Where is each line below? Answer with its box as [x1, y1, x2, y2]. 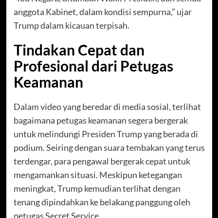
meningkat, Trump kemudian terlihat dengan [13, 183, 181, 194]
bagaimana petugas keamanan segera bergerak [13, 115, 188, 126]
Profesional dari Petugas [13, 57, 173, 75]
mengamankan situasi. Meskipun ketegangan [13, 169, 182, 181]
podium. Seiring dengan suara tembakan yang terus [13, 142, 205, 153]
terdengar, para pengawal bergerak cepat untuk [13, 156, 190, 167]
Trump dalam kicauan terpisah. [13, 20, 129, 31]
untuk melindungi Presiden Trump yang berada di [13, 128, 198, 140]
